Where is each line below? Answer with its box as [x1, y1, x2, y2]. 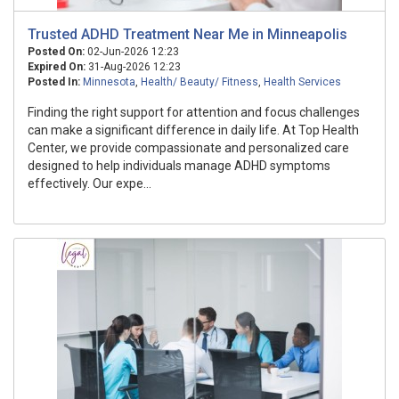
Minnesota [83, 76, 135, 88]
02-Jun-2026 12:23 [85, 45, 179, 58]
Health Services [264, 76, 341, 88]
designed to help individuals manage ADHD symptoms [28, 159, 330, 173]
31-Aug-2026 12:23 [85, 61, 181, 73]
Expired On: [28, 61, 85, 73]
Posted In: [28, 76, 80, 88]
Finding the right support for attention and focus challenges [28, 105, 360, 119]
